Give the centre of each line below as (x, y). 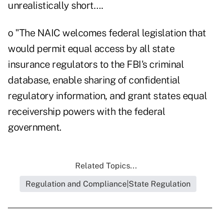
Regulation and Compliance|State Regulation (108, 184)
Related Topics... (106, 166)
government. (35, 127)
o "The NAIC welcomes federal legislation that (107, 33)
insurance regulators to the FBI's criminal (96, 65)
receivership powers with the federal (86, 112)
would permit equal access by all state (91, 49)
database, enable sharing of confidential (94, 80)
